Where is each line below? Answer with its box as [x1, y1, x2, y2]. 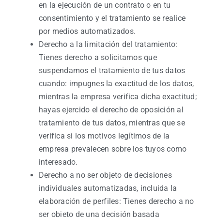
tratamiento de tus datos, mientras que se [39, 118, 185, 127]
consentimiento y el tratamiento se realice [39, 14, 186, 23]
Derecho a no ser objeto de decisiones [39, 170, 172, 180]
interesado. [39, 157, 78, 167]
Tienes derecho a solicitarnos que [39, 53, 157, 62]
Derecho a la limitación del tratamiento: [39, 40, 178, 49]
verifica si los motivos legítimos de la [39, 131, 170, 140]
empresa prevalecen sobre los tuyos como [39, 144, 187, 154]
